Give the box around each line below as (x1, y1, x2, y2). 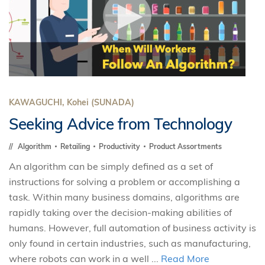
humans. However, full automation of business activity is (9, 222, 256, 234)
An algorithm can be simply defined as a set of (9, 160, 213, 172)
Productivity (99, 142, 142, 151)
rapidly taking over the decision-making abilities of (9, 206, 232, 218)
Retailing (60, 142, 92, 151)
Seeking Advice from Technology (9, 114, 232, 134)
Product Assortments (149, 142, 222, 151)
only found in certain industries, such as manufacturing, (9, 237, 251, 249)
